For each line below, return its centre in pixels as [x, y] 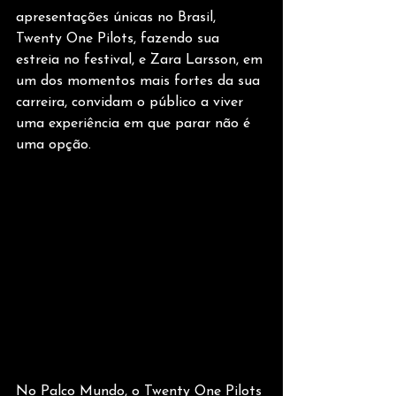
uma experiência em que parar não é [135, 124]
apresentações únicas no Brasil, [118, 18]
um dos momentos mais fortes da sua [140, 81]
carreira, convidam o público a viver [132, 103]
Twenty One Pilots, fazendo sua [120, 39]
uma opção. [53, 145]
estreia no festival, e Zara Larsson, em [141, 60]
